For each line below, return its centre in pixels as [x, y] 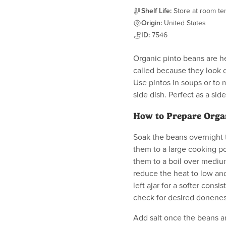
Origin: [152, 23]
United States [185, 23]
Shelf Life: [156, 11]
